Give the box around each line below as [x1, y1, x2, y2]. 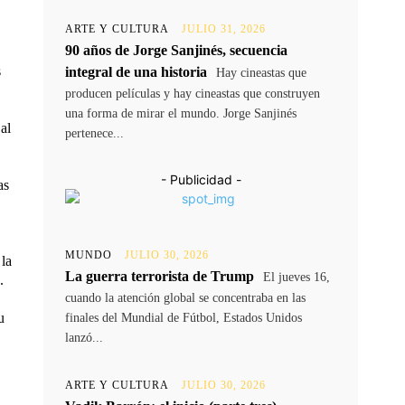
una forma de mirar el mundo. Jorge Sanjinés [65, 107, 297, 121]
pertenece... [65, 127, 124, 141]
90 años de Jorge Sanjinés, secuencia [65, 42, 287, 59]
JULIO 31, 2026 [182, 23, 266, 36]
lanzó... [65, 331, 103, 345]
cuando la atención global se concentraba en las [65, 291, 306, 306]
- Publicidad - [160, 172, 241, 188]
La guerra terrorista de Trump [65, 268, 254, 285]
